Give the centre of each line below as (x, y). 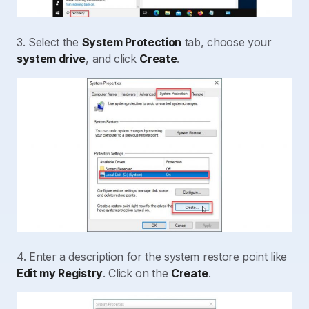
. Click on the (137, 273)
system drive (51, 59)
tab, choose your (227, 42)
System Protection (132, 42)
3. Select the (49, 42)
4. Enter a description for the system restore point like (152, 256)
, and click (113, 59)
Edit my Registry (60, 273)
